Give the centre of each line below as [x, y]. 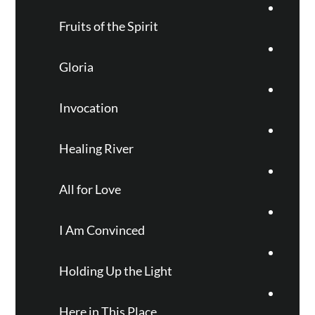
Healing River [96, 148]
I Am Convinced [102, 230]
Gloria [76, 67]
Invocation [88, 108]
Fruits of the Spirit [108, 26]
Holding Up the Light [115, 271]
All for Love [90, 189]
